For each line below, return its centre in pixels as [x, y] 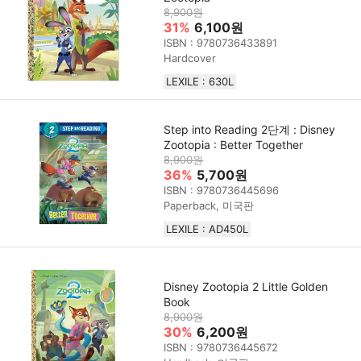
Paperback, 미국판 [209, 205]
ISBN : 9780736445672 [221, 347]
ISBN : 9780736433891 [221, 42]
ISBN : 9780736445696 [222, 190]
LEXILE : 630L [200, 81]
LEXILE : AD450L [207, 228]
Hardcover [190, 58]
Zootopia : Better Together [234, 144]
